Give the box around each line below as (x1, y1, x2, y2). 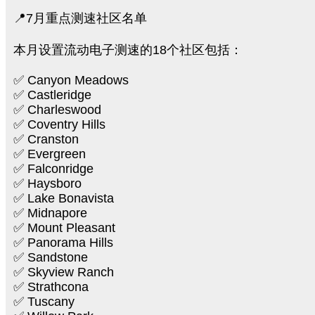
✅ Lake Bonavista (13, 191, 114, 205)
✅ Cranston (13, 132, 79, 146)
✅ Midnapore (13, 206, 87, 220)
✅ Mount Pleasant (13, 221, 115, 235)
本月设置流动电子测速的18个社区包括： (13, 43, 243, 57)
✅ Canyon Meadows (13, 73, 129, 87)
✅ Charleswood (13, 103, 101, 117)
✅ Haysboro (13, 176, 82, 191)
